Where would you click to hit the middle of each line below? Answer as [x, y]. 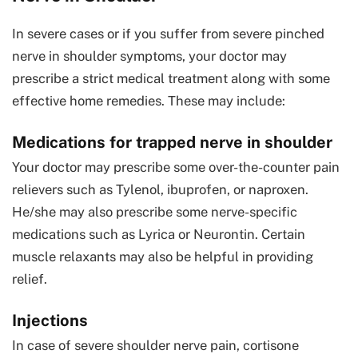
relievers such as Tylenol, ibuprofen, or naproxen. [160, 189]
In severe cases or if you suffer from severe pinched [168, 33]
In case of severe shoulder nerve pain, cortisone [155, 345]
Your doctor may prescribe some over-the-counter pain [176, 167]
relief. [30, 278]
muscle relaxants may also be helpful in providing [163, 256]
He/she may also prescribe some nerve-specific [155, 211]
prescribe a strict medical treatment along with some [171, 78]
